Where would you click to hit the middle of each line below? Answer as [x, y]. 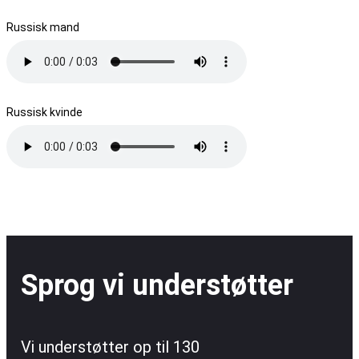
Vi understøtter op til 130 [110, 347]
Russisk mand [43, 27]
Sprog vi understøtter [157, 285]
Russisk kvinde [44, 112]
